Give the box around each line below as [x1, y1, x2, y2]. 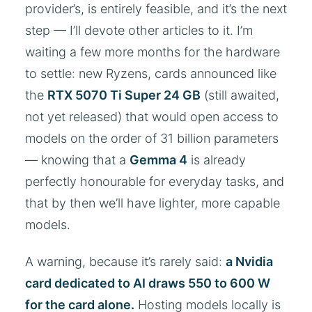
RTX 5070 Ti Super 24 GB [47, 88, 201, 103]
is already [187, 153, 246, 168]
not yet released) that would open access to [25, 109, 279, 125]
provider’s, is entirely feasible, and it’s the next [25, 1, 287, 17]
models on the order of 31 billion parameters [25, 131, 279, 146]
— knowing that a [25, 153, 130, 168]
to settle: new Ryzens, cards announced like [25, 66, 276, 81]
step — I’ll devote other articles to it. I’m [25, 23, 253, 38]
